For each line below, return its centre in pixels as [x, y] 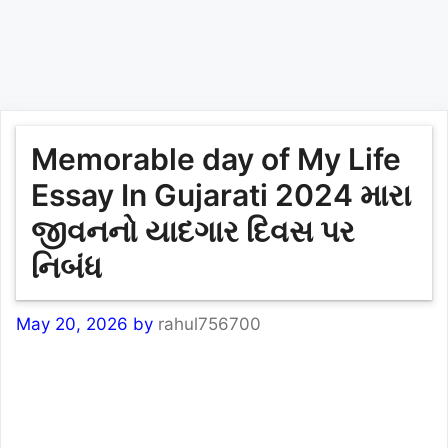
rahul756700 [209, 323]
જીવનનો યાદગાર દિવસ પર [193, 231]
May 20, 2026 [72, 323]
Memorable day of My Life [216, 159]
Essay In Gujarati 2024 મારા [221, 195]
